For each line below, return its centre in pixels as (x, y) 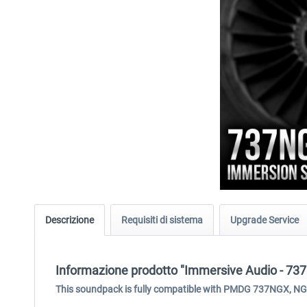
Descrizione (70, 220)
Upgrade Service (265, 220)
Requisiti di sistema (162, 220)
